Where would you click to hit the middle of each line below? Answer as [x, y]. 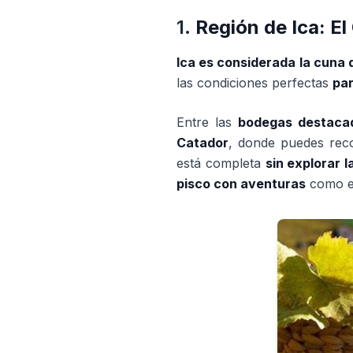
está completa [221, 163]
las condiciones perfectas [255, 83]
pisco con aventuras [241, 184]
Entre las [208, 122]
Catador [203, 143]
